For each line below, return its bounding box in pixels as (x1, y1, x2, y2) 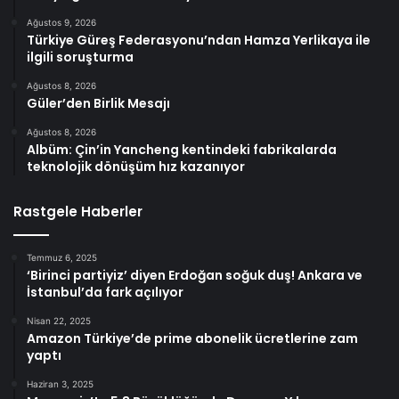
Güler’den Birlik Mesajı (27, 94, 170, 113)
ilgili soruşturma (27, 48, 134, 67)
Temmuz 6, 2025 (27, 252, 97, 264)
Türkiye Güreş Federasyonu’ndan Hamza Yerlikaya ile (27, 31, 370, 50)
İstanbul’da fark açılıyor (27, 283, 183, 302)
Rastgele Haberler (13, 202, 142, 222)
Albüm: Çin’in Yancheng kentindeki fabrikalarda (27, 141, 337, 159)
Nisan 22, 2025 (27, 315, 91, 327)
